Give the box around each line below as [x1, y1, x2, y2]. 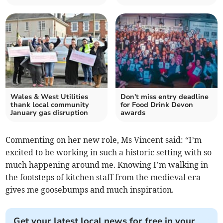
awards [120, 108, 145, 118]
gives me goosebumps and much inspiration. [5, 185, 174, 195]
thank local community [10, 100, 90, 110]
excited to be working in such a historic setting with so [5, 147, 212, 158]
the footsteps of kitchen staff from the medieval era [5, 172, 201, 183]
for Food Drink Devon [120, 100, 193, 110]
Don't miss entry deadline [120, 92, 209, 102]
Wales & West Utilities [10, 92, 89, 102]
